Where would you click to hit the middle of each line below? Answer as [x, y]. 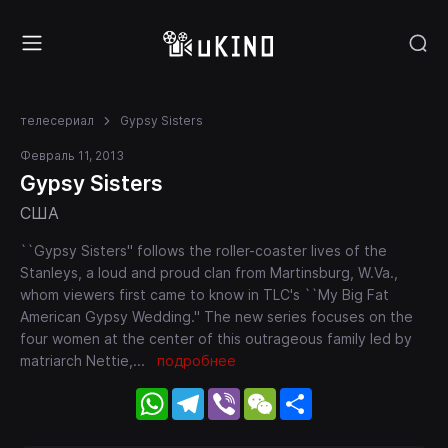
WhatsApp [206, 395]
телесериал [57, 120]
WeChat [305, 395]
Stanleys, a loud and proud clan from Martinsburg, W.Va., [209, 272]
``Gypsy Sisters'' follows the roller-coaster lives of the [203, 250]
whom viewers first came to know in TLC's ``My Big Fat [204, 294]
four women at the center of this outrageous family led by [216, 338]
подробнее [196, 360]
